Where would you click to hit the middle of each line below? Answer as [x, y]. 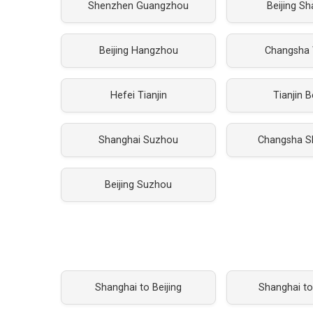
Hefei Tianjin [138, 95]
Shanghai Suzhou [139, 140]
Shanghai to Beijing [139, 287]
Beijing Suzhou [139, 185]
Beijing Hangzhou [138, 51]
